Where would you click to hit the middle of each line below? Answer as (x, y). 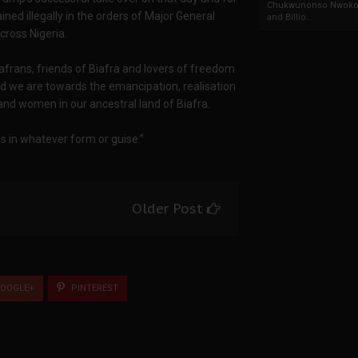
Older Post (169, 209)
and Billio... (290, 17)
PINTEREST (93, 288)
